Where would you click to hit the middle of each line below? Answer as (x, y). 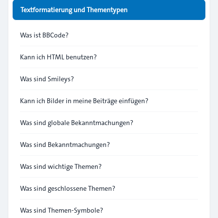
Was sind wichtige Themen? (61, 166)
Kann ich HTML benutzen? (58, 57)
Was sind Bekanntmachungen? (65, 145)
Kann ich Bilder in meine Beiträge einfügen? (84, 101)
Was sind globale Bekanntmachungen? (77, 123)
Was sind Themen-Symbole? (62, 210)
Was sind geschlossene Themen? (68, 188)
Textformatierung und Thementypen (74, 10)
